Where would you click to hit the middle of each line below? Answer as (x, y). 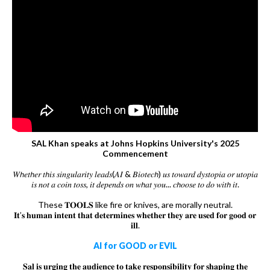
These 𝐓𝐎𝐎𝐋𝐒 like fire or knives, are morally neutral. (135, 204)
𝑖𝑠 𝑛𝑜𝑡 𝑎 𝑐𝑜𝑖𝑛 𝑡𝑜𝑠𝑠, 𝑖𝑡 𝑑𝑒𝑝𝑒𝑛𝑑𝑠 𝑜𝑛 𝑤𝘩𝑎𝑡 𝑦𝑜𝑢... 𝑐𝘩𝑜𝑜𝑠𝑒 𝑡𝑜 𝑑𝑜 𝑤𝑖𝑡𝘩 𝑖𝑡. (135, 184)
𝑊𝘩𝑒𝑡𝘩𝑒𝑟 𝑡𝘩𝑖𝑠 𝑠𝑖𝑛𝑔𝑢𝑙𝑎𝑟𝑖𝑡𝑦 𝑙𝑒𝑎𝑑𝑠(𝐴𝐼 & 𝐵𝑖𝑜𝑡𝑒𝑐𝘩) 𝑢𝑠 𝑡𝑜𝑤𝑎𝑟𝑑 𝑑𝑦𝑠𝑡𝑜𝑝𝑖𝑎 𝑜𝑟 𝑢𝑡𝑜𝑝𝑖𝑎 (135, 174)
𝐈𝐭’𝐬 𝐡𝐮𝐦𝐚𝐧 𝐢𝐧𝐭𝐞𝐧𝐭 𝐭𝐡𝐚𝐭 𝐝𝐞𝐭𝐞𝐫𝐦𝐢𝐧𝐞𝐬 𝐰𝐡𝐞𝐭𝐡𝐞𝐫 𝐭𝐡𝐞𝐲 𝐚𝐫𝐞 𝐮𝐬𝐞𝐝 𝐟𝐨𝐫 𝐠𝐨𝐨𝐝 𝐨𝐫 (135, 215)
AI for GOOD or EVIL (135, 245)
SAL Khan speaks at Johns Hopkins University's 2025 (135, 143)
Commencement (135, 153)
